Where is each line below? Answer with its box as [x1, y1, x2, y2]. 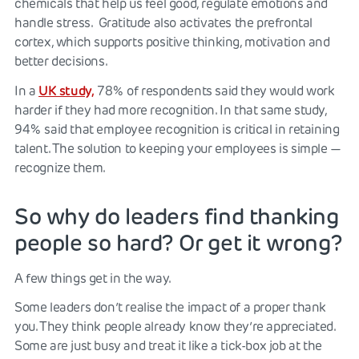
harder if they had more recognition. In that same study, [14, 102, 327, 118]
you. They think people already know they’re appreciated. [14, 318, 336, 334]
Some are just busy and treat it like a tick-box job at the [14, 337, 322, 353]
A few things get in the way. [14, 270, 171, 286]
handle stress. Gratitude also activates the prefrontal [14, 14, 313, 30]
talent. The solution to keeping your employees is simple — [14, 140, 341, 156]
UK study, [38, 82, 95, 99]
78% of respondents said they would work [94, 83, 335, 99]
